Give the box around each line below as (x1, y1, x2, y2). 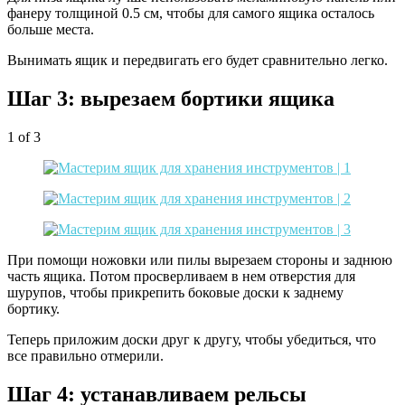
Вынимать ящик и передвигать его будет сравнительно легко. (7, 52, 388, 69)
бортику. (7, 301, 60, 317)
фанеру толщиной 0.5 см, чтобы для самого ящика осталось (7, 5, 374, 22)
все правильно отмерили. (7, 348, 164, 364)
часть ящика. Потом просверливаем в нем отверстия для (7, 268, 355, 285)
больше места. (7, 22, 94, 38)
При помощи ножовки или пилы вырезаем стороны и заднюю (7, 252, 392, 268)
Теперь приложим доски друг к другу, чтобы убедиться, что (7, 332, 376, 348)
